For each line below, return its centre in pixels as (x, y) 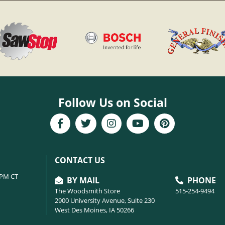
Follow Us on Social (113, 102)
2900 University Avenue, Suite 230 (104, 201)
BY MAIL (82, 181)
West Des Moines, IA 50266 (94, 210)
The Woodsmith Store (87, 191)
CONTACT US (80, 160)
